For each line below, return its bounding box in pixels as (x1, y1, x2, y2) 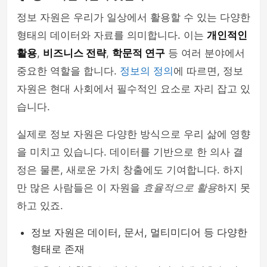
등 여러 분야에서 (165, 47, 245, 59)
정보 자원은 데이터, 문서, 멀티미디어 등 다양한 (31, 226, 247, 238)
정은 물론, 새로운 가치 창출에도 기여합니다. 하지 (17, 164, 243, 176)
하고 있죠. (17, 200, 63, 212)
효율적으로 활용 (143, 182, 217, 194)
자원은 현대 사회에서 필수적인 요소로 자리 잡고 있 (17, 83, 250, 95)
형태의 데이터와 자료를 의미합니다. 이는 (17, 29, 207, 41)
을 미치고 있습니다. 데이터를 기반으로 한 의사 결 (17, 146, 243, 158)
